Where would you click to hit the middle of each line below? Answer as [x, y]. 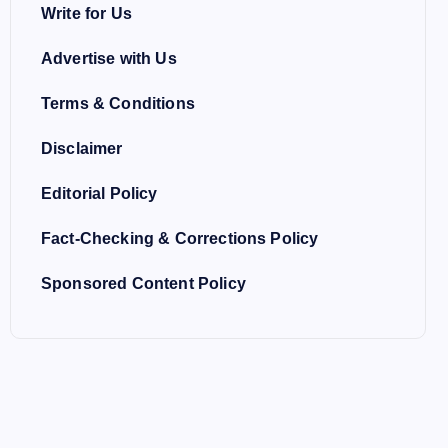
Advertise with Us [109, 58]
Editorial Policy [99, 193]
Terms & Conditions [118, 103]
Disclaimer [82, 148]
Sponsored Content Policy [143, 283]
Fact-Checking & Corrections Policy [180, 238]
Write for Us [86, 13]
